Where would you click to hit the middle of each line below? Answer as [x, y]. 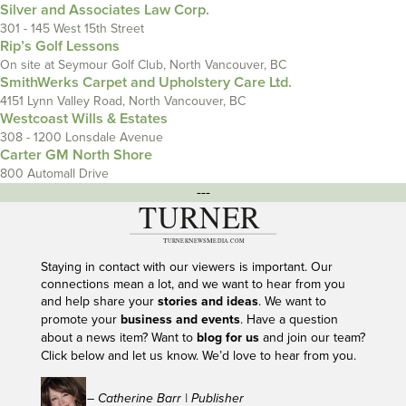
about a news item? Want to [118, 337]
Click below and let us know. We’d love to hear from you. [200, 355]
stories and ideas [208, 301]
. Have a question [289, 319]
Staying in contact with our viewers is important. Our [186, 266]
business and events [180, 319]
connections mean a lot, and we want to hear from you [193, 284]
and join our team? [312, 337]
